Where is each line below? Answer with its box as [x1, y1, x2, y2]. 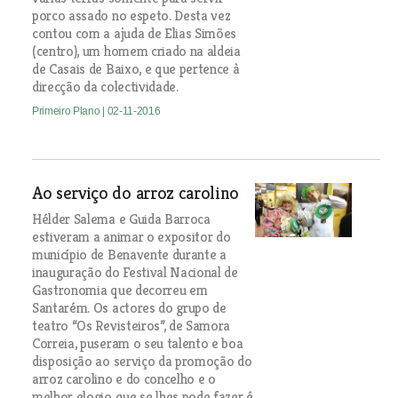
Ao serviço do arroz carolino [31, 181, 240, 204]
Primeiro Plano [31, 104, 103, 117]
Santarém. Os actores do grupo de [31, 298, 227, 317]
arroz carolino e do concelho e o [31, 369, 216, 388]
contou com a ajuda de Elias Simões [31, 23, 237, 43]
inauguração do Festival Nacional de [31, 262, 238, 282]
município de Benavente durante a [31, 244, 227, 264]
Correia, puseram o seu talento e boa [31, 333, 243, 353]
